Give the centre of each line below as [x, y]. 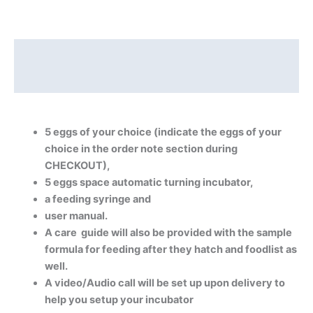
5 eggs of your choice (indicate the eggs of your [163, 132]
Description [43, 53]
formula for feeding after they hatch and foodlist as [170, 249]
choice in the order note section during [141, 148]
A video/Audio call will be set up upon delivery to [165, 283]
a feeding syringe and [97, 199]
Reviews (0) [44, 79]
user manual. [76, 216]
